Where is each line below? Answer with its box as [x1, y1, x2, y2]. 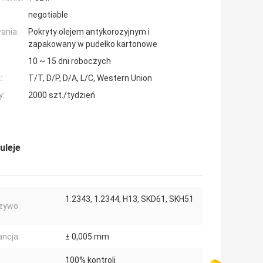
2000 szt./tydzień [28, 90, 95, 100]
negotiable [28, 10, 68, 20]
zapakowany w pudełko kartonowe [28, 39, 157, 49]
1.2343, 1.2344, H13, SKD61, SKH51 [65, 194, 194, 204]
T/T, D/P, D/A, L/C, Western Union [28, 73, 152, 83]
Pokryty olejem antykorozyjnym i [28, 27, 150, 37]
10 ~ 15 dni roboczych [28, 56, 111, 66]
